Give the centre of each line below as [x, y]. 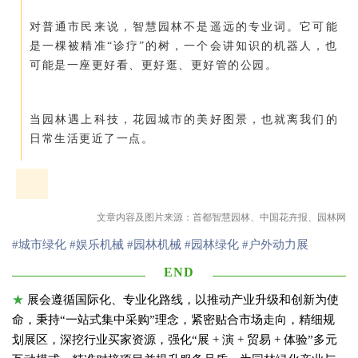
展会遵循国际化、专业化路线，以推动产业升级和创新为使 [183, 299]
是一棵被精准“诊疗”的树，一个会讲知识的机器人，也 [184, 46]
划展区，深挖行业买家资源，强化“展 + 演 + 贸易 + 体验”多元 [175, 339]
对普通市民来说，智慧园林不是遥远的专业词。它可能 [184, 26]
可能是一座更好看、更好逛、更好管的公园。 [153, 65]
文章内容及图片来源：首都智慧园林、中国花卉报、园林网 [221, 217]
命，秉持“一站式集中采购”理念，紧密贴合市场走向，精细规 [173, 319]
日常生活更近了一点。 [91, 138]
